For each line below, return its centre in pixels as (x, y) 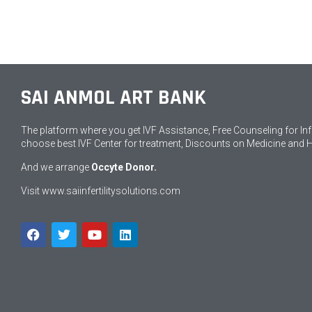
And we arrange (56, 167)
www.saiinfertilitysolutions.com (111, 191)
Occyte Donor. (124, 167)
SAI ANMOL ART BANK (114, 97)
